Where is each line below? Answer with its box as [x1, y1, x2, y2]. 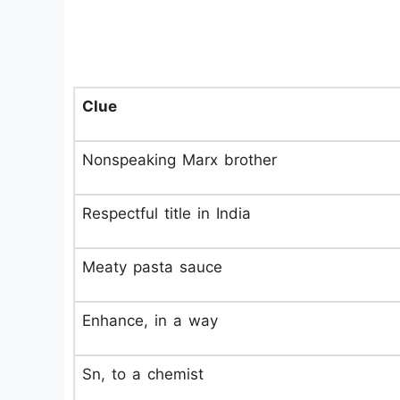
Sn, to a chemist [82, 365, 204, 383]
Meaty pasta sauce [82, 258, 222, 276]
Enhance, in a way [82, 312, 218, 329]
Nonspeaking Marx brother [82, 151, 277, 169]
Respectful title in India [82, 204, 251, 222]
